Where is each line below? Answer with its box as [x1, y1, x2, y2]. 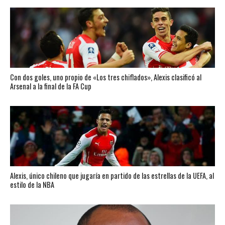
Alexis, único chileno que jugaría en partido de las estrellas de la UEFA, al [10, 170, 214, 181]
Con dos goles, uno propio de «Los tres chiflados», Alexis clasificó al [10, 72, 201, 82]
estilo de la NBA [10, 179, 54, 190]
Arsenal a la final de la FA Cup [10, 81, 91, 91]
